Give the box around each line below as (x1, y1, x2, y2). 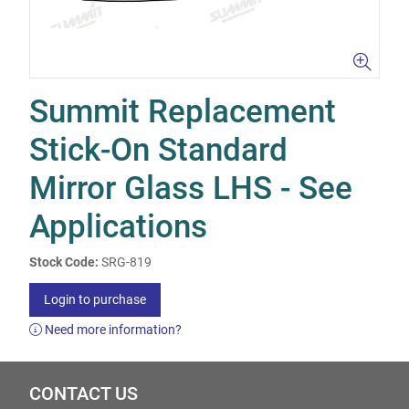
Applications (29, 208, 207, 246)
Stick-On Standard (29, 131, 288, 169)
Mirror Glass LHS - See (29, 170, 352, 207)
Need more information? (42, 322, 182, 337)
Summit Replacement (29, 93, 336, 131)
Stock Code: (29, 255, 99, 269)
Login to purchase (44, 292, 146, 307)
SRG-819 (101, 255, 152, 269)
